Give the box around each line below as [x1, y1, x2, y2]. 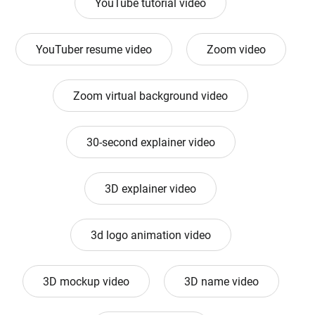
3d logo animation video [90, 229, 211, 243]
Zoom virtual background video [73, 89, 228, 103]
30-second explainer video [86, 136, 215, 150]
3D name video [184, 275, 259, 289]
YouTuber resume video [35, 43, 152, 57]
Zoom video [206, 43, 266, 57]
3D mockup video [42, 275, 129, 289]
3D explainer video [105, 182, 196, 196]
